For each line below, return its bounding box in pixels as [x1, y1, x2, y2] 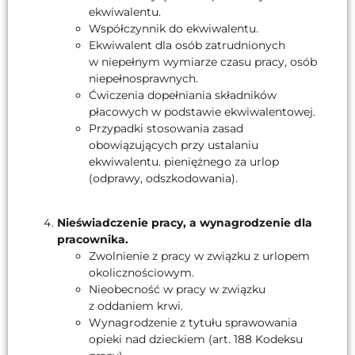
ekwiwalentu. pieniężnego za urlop [89, 154, 279, 169]
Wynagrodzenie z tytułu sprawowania [89, 315, 297, 330]
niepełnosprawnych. [89, 71, 198, 86]
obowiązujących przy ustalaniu [89, 137, 258, 152]
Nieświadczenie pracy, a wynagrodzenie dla [57, 216, 312, 231]
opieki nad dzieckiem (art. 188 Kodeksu [89, 332, 303, 347]
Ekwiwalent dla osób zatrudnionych [89, 37, 285, 52]
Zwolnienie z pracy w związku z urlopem [89, 249, 310, 264]
